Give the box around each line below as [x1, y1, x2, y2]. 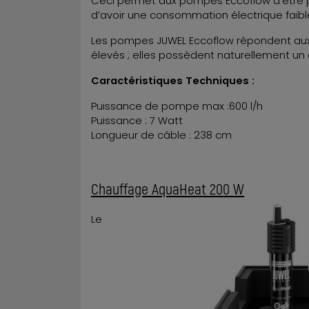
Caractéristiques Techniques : [91, 73, 257, 88]
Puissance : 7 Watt [91, 113, 183, 128]
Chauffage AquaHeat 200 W [91, 179, 244, 197]
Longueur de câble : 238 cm [91, 128, 232, 142]
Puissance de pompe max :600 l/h [91, 99, 263, 113]
